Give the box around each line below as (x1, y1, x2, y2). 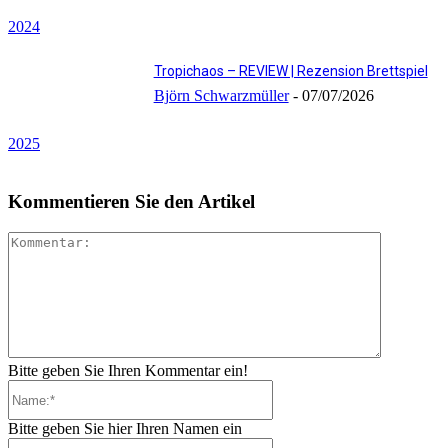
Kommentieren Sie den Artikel (8, 191, 255, 213)
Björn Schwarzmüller (153, 87, 289, 105)
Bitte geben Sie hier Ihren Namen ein (8, 420, 242, 438)
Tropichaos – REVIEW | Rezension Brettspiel (153, 63, 428, 80)
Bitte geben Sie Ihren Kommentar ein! (8, 362, 248, 380)
